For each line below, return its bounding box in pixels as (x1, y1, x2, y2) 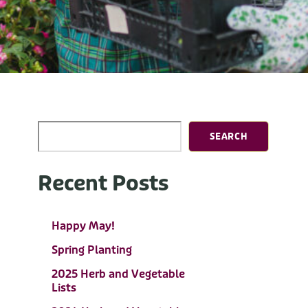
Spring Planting (51, 243, 132, 257)
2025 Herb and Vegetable (51, 267, 185, 281)
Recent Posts (37, 170, 168, 197)
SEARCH (209, 131, 248, 142)
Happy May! (51, 219, 115, 233)
